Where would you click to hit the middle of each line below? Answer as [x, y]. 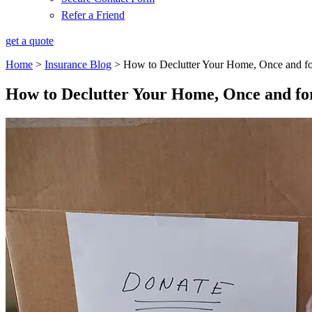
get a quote [30, 41]
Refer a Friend [93, 15]
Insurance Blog [78, 64]
